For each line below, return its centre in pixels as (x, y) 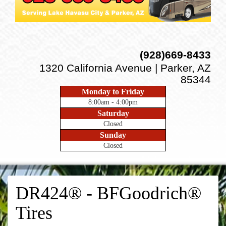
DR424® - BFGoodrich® (108, 193)
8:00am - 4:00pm (113, 102)
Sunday (113, 135)
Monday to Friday (113, 91)
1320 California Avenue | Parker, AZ (125, 68)
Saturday (113, 113)
